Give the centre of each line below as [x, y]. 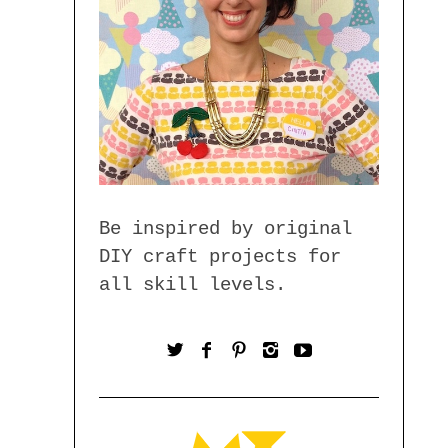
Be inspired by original [225, 228]
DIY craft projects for [220, 256]
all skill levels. [192, 284]
